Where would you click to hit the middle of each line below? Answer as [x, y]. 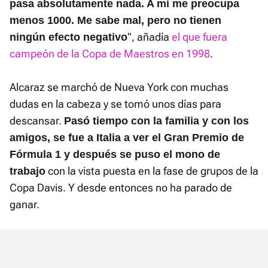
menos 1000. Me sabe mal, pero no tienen [115, 21]
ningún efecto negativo [68, 37]
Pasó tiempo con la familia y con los [156, 121]
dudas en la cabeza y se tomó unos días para [115, 104]
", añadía [150, 37]
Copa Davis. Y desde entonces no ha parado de [121, 188]
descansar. [37, 121]
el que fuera [200, 37]
